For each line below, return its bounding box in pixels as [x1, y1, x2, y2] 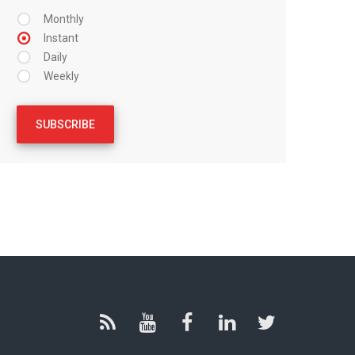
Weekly [44, 70, 79, 82]
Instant [44, 32, 78, 44]
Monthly [44, 13, 84, 25]
